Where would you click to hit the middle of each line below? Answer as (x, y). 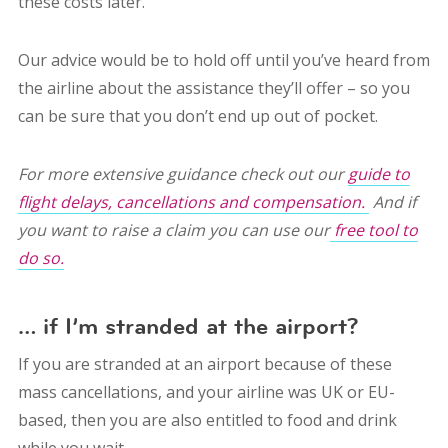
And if (392, 202)
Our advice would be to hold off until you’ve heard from (223, 60)
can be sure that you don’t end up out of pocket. (197, 116)
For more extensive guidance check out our (182, 174)
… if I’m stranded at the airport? (187, 326)
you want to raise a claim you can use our (173, 230)
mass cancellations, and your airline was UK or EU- (206, 392)
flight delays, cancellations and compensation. (193, 202)
